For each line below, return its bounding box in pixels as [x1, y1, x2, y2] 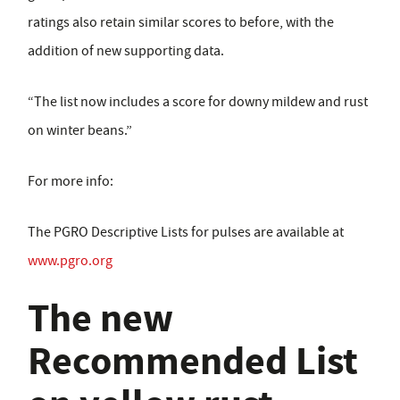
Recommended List [28, 335, 358, 388]
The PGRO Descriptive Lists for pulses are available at [28, 223, 344, 242]
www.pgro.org [28, 252, 112, 271]
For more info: [28, 172, 113, 191]
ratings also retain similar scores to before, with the [28, 13, 334, 32]
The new [28, 292, 173, 346]
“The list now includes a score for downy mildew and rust [28, 93, 368, 112]
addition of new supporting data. [28, 42, 224, 61]
